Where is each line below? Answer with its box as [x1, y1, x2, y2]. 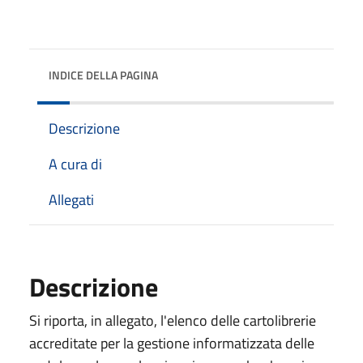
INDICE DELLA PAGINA [49, 66, 158, 83]
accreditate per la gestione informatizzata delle [29, 331, 314, 354]
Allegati [49, 188, 94, 211]
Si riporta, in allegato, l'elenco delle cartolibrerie [29, 309, 316, 331]
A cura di [49, 152, 102, 175]
